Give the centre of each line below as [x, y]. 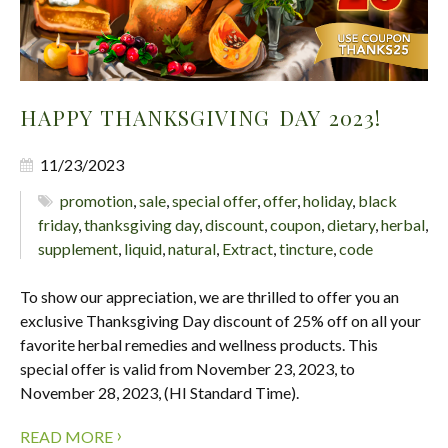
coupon [295, 225]
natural [192, 249]
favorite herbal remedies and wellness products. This [199, 345]
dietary [351, 225]
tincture [306, 249]
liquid [143, 249]
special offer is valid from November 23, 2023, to [187, 369]
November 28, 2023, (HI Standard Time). [159, 393]
